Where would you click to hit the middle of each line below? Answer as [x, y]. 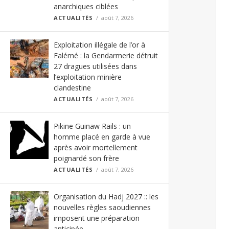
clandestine [72, 88]
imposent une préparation [97, 218]
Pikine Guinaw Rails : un [92, 126]
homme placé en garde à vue [102, 137]
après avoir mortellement [96, 147]
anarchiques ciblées [86, 6]
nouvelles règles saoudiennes [102, 207]
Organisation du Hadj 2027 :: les [106, 197]
